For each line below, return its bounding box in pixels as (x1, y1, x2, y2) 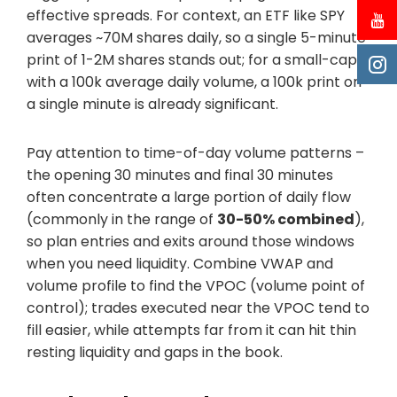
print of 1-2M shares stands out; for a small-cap (27, 49, 357, 70)
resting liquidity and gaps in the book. (27, 341, 283, 362)
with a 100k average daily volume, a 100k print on (27, 71, 362, 92)
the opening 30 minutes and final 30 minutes (27, 164, 333, 185)
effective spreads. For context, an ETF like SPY (27, 4, 345, 26)
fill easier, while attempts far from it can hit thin (27, 319, 356, 340)
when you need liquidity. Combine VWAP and (27, 253, 333, 274)
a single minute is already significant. (27, 93, 278, 114)
